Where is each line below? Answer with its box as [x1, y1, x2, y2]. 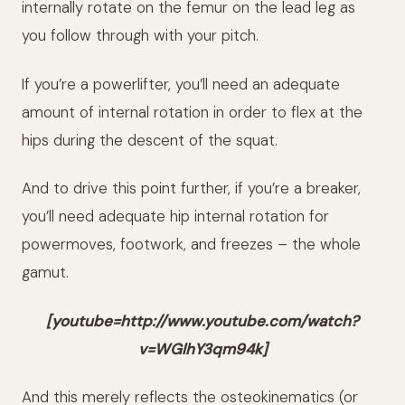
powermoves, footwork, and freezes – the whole [22, 234, 361, 255]
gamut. [22, 262, 69, 283]
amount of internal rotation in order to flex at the [22, 101, 363, 122]
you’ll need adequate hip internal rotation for [22, 206, 329, 227]
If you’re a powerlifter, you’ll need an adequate [22, 73, 340, 94]
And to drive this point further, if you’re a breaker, [22, 178, 361, 199]
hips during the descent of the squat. [22, 129, 278, 150]
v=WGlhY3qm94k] [137, 338, 268, 359]
